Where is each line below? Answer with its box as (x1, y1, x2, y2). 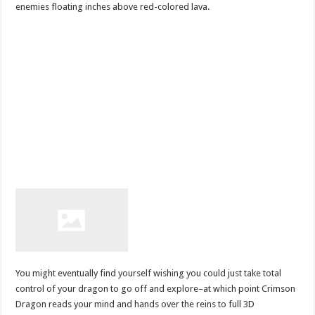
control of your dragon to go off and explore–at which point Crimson (15, 283, 296, 294)
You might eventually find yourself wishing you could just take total (15, 267, 282, 278)
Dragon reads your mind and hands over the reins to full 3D (15, 298, 255, 309)
